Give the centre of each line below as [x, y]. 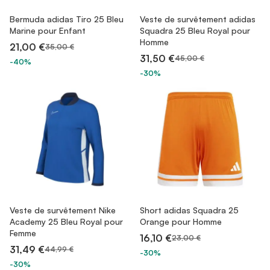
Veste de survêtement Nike [63, 210]
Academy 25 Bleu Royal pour [66, 221]
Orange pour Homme [181, 221]
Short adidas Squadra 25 [189, 210]
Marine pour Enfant [48, 30]
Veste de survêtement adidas [198, 19]
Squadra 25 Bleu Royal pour [195, 30]
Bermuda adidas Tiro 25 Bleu [67, 19]
